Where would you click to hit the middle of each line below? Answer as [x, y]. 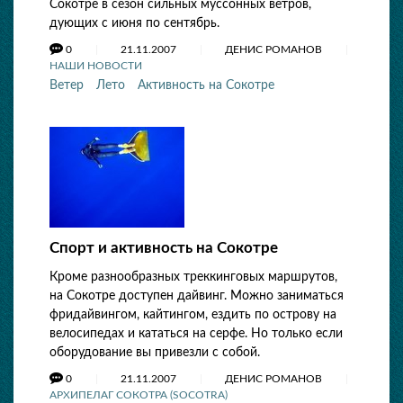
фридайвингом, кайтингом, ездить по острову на [193, 315]
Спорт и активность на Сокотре [164, 248]
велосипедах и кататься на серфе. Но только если [196, 334]
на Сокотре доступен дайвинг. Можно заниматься [197, 296]
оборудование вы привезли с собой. [155, 353]
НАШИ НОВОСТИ [96, 66]
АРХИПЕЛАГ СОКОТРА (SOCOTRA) [139, 395]
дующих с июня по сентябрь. [134, 23]
